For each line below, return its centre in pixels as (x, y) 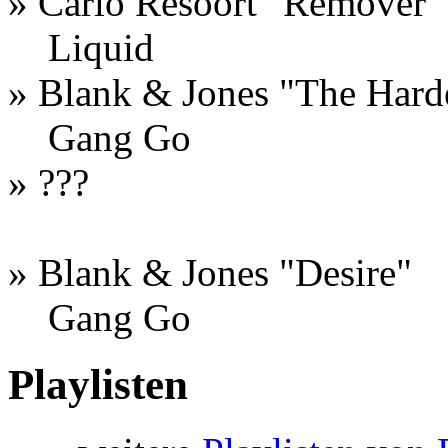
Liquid (101, 47)
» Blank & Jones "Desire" (210, 272)
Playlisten (98, 384)
